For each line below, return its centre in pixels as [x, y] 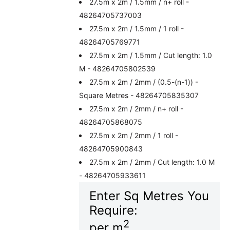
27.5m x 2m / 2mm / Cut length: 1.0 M [152, 162]
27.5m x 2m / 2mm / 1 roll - [134, 135]
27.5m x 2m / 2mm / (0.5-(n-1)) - [144, 82]
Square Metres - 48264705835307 [139, 95]
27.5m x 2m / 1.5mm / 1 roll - [137, 28]
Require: [114, 210]
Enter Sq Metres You [149, 196]
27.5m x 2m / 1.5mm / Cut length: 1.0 [151, 55]
